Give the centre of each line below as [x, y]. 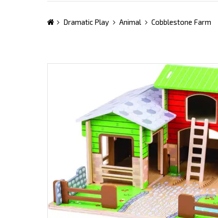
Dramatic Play [86, 22]
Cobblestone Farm [181, 22]
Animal [130, 22]
